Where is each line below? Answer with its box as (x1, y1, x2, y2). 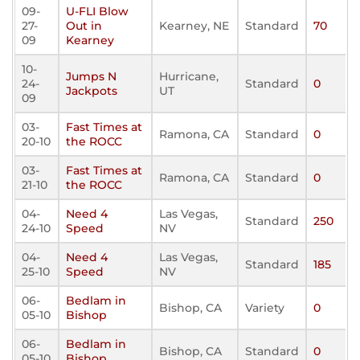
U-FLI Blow (66, 4, 129, 18)
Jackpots (66, 84, 117, 98)
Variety (245, 301, 284, 315)
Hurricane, (159, 69, 219, 84)
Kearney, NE (159, 18, 229, 33)
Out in (66, 18, 102, 33)
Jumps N (66, 69, 117, 84)
